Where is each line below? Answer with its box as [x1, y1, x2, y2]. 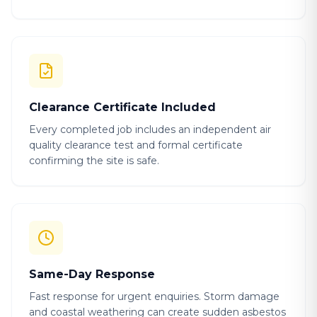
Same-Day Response [29, 267, 155, 281]
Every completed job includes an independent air [29, 123, 271, 136]
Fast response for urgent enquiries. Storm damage [29, 290, 279, 303]
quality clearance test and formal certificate [29, 139, 243, 151]
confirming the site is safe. [29, 154, 159, 167]
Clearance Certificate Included [29, 100, 216, 114]
